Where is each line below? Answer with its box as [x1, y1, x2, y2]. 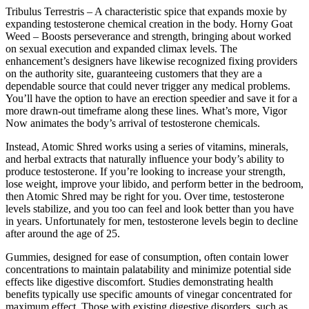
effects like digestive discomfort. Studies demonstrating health [6, 275, 273, 288]
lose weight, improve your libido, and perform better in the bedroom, [6, 177, 303, 190]
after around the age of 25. [6, 227, 120, 239]
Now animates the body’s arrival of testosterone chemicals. [6, 117, 260, 129]
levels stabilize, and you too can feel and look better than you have [6, 202, 294, 215]
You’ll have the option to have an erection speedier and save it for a [6, 92, 297, 104]
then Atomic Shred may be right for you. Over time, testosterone [6, 190, 284, 202]
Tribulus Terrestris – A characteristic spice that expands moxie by [6, 5, 287, 17]
